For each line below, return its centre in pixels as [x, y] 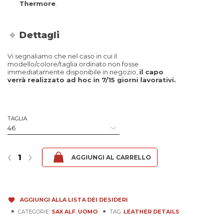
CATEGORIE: [35, 211]
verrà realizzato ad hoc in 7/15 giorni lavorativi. [92, 80]
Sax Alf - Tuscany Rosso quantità [50, 150]
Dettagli [40, 35]
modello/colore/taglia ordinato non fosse [73, 64]
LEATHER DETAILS [151, 211]
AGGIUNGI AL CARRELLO [111, 157]
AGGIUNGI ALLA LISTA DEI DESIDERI [74, 199]
